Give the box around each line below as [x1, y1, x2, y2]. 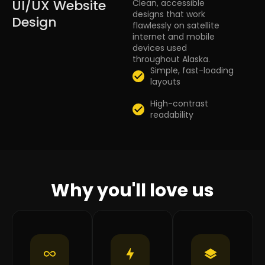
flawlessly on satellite [132, 20, 219, 32]
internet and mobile [132, 31, 215, 43]
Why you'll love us [51, 178, 214, 203]
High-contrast [150, 98, 208, 110]
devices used [132, 42, 187, 54]
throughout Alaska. [132, 53, 210, 66]
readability [150, 109, 193, 121]
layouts [150, 76, 180, 88]
